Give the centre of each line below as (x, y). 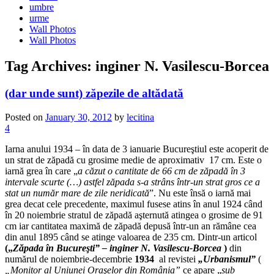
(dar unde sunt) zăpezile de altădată (94, 94)
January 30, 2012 (79, 117)
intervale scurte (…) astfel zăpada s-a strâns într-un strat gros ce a (132, 182)
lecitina (140, 117)
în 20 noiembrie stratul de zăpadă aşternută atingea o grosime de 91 (134, 215)
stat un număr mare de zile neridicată (77, 193)
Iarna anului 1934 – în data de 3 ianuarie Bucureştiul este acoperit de (137, 149)
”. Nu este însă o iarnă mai (200, 193)
